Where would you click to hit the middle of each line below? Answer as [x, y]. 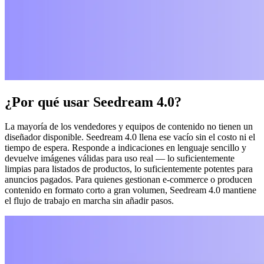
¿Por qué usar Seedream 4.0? [93, 102]
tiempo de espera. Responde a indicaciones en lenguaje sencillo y [126, 148]
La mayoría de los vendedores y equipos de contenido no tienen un [129, 127]
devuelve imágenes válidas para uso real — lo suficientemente [120, 159]
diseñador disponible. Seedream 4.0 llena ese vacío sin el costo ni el [130, 137]
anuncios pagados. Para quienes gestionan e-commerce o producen [128, 180]
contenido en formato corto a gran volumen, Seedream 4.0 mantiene [131, 190]
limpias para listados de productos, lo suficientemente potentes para [129, 169]
